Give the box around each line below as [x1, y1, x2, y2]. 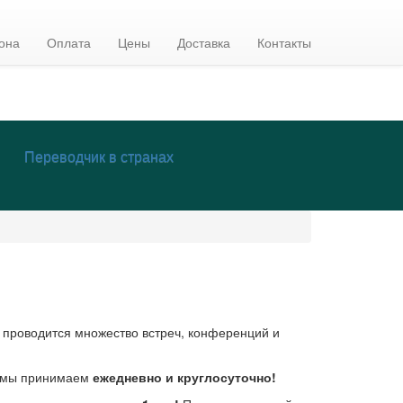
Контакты [257, 33, 311, 52]
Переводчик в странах [24, 146, 174, 167]
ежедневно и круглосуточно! [92, 368, 276, 387]
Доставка [177, 33, 230, 52]
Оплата [47, 33, 91, 52]
